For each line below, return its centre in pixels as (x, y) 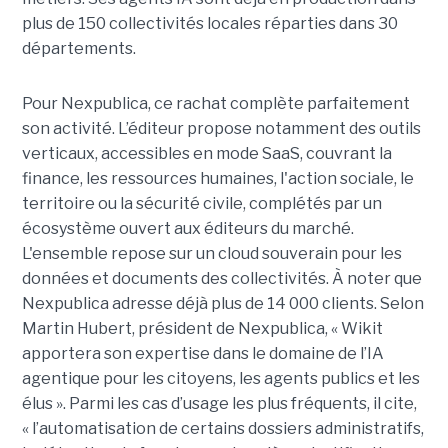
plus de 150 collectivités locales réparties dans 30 (209, 24)
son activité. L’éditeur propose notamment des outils (221, 129)
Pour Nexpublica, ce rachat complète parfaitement (215, 104)
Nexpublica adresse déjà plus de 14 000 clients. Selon (222, 304)
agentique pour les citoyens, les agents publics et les (220, 379)
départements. (80, 49)
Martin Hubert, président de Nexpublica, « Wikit (202, 329)
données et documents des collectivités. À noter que (221, 279)
